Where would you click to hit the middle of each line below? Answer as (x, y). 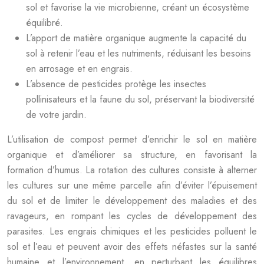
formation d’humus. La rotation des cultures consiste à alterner (132, 170)
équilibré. (44, 23)
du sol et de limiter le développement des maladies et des (132, 201)
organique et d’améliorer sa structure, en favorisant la (132, 155)
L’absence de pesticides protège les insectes (116, 84)
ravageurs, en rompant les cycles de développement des (132, 216)
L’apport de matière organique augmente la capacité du (136, 38)
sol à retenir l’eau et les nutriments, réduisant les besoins (138, 53)
